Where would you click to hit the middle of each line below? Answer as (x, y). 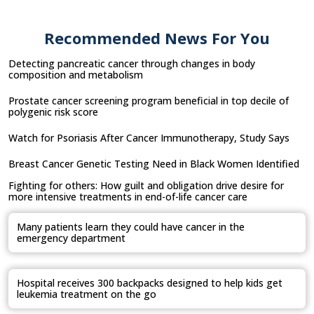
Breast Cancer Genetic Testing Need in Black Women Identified (154, 163)
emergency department (71, 238)
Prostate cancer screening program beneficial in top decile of (149, 100)
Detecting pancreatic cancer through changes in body (132, 63)
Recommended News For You (157, 37)
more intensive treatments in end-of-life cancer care (128, 196)
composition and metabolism (76, 74)
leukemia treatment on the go (87, 294)
